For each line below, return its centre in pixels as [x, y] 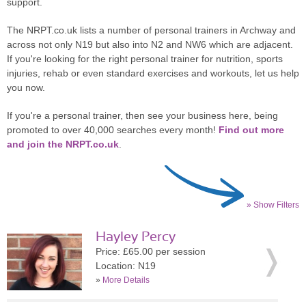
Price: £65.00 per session [151, 251]
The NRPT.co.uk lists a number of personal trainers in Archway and [151, 30]
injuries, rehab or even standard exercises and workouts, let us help [153, 73]
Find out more [251, 130]
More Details [126, 280]
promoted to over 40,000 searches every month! [113, 130]
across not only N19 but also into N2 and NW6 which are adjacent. [150, 44]
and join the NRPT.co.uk [63, 144]
